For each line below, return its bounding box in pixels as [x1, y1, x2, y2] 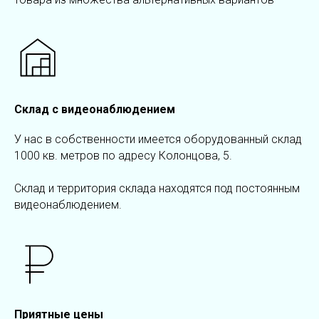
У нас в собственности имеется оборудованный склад [14, 132, 302, 147]
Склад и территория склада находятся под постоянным [14, 182, 300, 196]
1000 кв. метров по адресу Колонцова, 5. [14, 149, 232, 163]
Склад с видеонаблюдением [14, 103, 175, 117]
